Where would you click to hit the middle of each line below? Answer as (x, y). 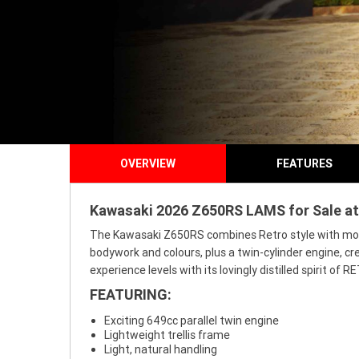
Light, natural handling (161, 349)
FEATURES (304, 163)
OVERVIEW (148, 163)
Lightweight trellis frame (167, 335)
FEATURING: (131, 294)
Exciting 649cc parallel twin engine (192, 321)
